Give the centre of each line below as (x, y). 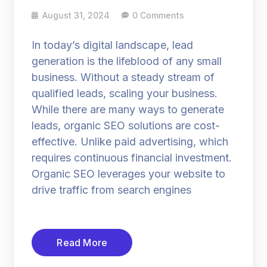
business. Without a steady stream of (123, 77)
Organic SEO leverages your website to (129, 173)
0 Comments (159, 15)
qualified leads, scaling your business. (125, 93)
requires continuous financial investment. (132, 157)
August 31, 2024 (76, 15)
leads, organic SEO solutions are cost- (126, 125)
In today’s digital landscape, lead (113, 45)
